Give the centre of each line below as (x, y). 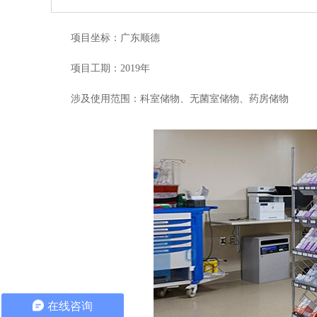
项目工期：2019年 (110, 68)
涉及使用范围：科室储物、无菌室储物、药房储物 (180, 99)
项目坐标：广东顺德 (115, 38)
